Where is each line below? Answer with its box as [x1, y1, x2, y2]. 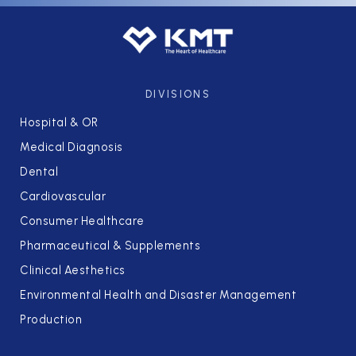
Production [20, 312, 82, 327]
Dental [20, 164, 58, 180]
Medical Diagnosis [20, 140, 123, 155]
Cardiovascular [20, 189, 106, 204]
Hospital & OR [20, 115, 99, 130]
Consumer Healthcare [20, 214, 145, 229]
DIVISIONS [145, 88, 211, 101]
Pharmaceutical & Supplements [20, 238, 200, 253]
